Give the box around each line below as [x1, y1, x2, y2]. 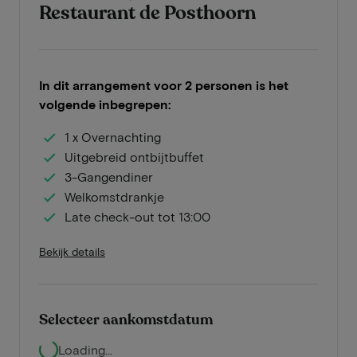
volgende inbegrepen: [39, 96, 171, 112]
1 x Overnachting [65, 128, 161, 144]
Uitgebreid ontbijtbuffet [65, 148, 204, 164]
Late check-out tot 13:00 [65, 208, 210, 224]
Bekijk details [39, 245, 105, 258]
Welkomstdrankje [65, 188, 164, 204]
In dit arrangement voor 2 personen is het [39, 77, 288, 92]
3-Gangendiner [65, 168, 153, 184]
